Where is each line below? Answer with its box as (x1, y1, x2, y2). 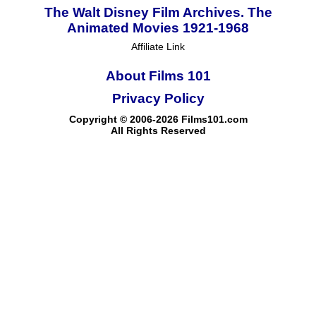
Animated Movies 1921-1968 (67, 20, 249, 35)
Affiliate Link (131, 40, 185, 52)
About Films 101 (105, 68, 211, 83)
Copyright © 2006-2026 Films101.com (68, 113, 248, 125)
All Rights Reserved (110, 124, 206, 136)
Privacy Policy (111, 90, 205, 106)
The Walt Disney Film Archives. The (44, 4, 272, 20)
